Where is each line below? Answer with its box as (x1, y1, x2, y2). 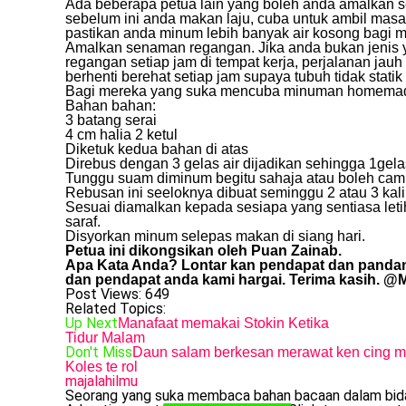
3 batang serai (65, 112, 157, 129)
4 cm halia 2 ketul (65, 127, 178, 143)
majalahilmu (65, 372, 138, 391)
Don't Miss (65, 343, 132, 362)
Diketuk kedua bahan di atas (65, 141, 248, 158)
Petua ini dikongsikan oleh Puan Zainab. (65, 243, 342, 259)
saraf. (65, 214, 101, 230)
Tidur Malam (65, 330, 145, 346)
